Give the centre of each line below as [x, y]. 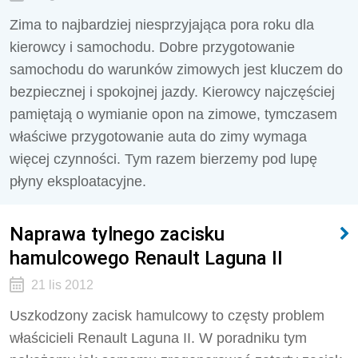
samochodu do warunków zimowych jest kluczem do [176, 70]
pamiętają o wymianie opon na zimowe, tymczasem [173, 114]
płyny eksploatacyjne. [78, 181]
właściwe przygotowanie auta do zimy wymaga [158, 137]
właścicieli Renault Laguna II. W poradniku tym [158, 338]
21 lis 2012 [62, 285]
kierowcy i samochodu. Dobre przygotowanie [152, 47]
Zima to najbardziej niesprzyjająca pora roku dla [162, 25]
